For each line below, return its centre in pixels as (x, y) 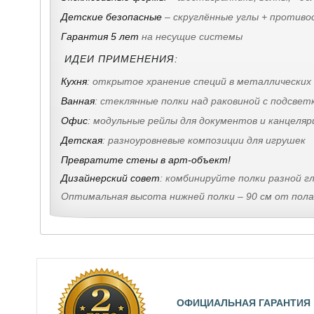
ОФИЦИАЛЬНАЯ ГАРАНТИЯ (244, 303)
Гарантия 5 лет (100, 36)
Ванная (78, 101)
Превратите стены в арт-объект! (146, 159)
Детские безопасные (111, 16)
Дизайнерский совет (110, 178)
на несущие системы (191, 36)
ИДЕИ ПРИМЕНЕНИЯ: (121, 59)
